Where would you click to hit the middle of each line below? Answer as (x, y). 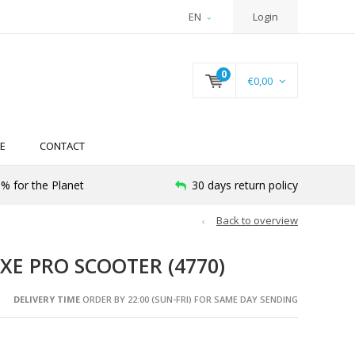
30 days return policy (245, 185)
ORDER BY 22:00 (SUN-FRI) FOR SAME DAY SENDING (189, 299)
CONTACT (62, 146)
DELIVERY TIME (46, 299)
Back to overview (257, 221)
